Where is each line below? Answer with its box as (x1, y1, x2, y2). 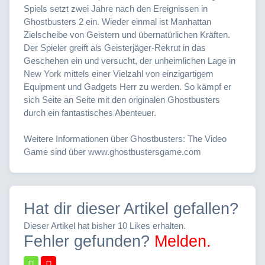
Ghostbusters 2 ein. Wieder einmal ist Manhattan (24, 16, 211, 27)
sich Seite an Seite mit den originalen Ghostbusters (24, 94, 220, 105)
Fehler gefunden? (24, 231, 154, 250)
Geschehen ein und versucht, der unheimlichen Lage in (24, 55, 235, 66)
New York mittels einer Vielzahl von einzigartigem (24, 68, 214, 79)
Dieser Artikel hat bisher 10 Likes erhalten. (24, 220, 186, 231)
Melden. (154, 231, 211, 250)
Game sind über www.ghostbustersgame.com (24, 146, 201, 157)
